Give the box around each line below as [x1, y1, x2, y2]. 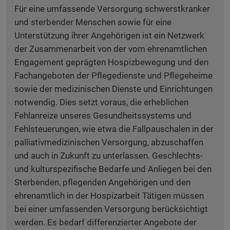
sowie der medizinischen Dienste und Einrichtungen [14, 84, 213, 94]
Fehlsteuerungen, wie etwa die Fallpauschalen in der [14, 124, 214, 134]
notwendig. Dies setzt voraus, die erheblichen [14, 97, 188, 107]
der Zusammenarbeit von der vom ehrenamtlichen [14, 44, 207, 54]
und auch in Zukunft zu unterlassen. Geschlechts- [14, 150, 203, 161]
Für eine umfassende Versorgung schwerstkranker [14, 4, 210, 14]
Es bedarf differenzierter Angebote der [47, 217, 197, 227]
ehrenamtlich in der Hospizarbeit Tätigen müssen [14, 190, 204, 201]
